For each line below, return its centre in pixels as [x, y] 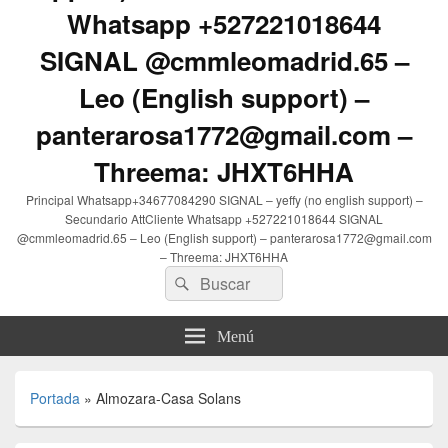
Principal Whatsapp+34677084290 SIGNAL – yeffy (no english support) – [224, 200]
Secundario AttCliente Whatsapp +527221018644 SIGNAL [224, 219]
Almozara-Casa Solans [168, 398]
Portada [55, 398]
